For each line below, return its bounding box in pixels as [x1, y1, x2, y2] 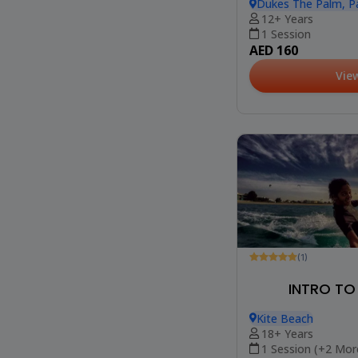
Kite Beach [257, 310, 313, 326]
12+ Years [261, 11, 314, 27]
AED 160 [249, 42, 298, 60]
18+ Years [261, 325, 314, 341]
